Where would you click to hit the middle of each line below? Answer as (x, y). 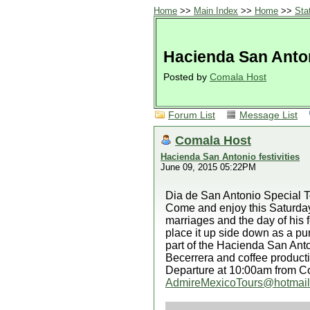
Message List (268, 115)
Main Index (216, 11)
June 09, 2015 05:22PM (208, 167)
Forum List (192, 115)
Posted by (186, 77)
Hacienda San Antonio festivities (230, 157)
